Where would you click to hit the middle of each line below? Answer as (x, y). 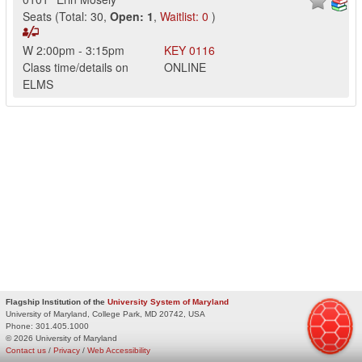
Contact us (26, 350)
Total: (73, 16)
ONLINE (185, 67)
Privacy (67, 350)
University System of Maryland (168, 301)
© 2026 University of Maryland (61, 338)
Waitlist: (179, 16)
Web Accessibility (119, 350)
